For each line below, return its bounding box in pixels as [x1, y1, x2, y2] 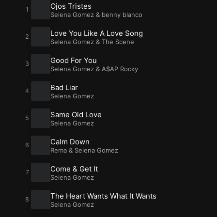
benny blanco [102, 10, 142, 18]
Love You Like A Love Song [50, 28, 143, 38]
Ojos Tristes [50, 1, 92, 11]
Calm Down [50, 137, 90, 146]
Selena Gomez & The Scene [50, 37, 134, 46]
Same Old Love [50, 109, 102, 119]
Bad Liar [50, 82, 78, 92]
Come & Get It [50, 164, 98, 173]
